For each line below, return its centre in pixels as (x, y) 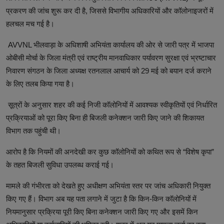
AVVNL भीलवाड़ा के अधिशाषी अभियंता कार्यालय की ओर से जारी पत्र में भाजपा (110, 44)
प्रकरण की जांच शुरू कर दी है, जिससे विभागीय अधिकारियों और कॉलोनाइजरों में (110, 10)
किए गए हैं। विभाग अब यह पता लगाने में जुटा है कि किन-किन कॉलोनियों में (101, 198)
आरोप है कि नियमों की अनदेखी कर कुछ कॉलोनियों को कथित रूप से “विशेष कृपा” (110, 151)
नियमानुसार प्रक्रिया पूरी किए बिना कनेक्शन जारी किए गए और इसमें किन (102, 211)
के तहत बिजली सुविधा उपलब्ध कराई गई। (60, 164)
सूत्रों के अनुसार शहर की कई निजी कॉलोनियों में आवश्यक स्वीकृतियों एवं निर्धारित (111, 104)
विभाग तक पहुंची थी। (33, 130)
